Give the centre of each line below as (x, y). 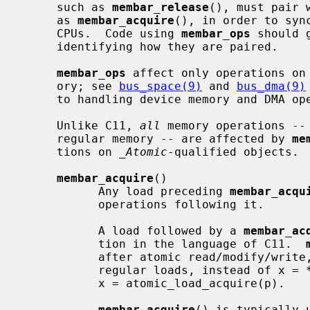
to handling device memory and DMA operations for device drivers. (39, 99)
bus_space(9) (161, 86)
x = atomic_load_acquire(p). (60, 283)
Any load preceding (164, 191)
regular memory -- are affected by (174, 138)
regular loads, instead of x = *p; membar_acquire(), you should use (60, 270)
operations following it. (60, 204)
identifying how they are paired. (39, 46)
